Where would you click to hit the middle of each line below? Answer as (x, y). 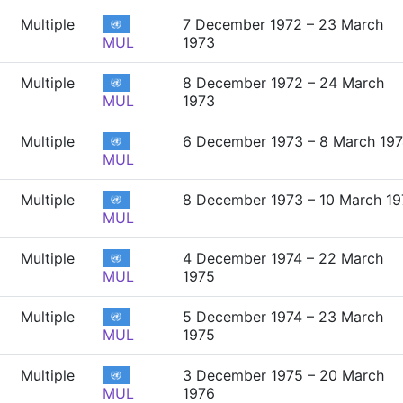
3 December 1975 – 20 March (283, 375)
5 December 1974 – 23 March (283, 317)
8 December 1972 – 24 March (283, 83)
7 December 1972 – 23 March (283, 24)
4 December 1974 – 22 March (283, 258)
